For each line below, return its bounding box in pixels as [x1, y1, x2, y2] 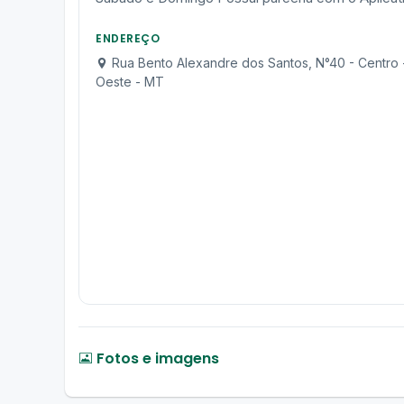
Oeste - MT [96, 74, 164, 89]
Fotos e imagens [93, 348, 219, 369]
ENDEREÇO [96, 31, 160, 46]
